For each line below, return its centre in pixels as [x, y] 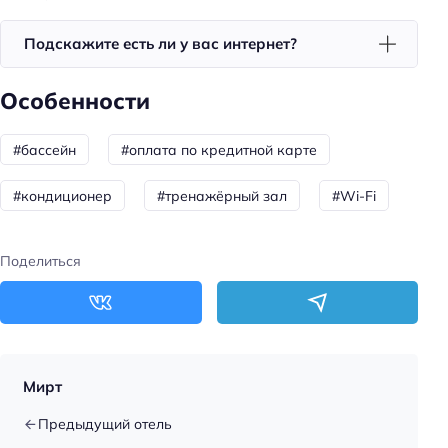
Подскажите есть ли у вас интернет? [160, 43]
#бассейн [44, 149]
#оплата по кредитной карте [219, 149]
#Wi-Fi [354, 195]
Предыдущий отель [104, 424]
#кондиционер [62, 195]
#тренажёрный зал [222, 195]
